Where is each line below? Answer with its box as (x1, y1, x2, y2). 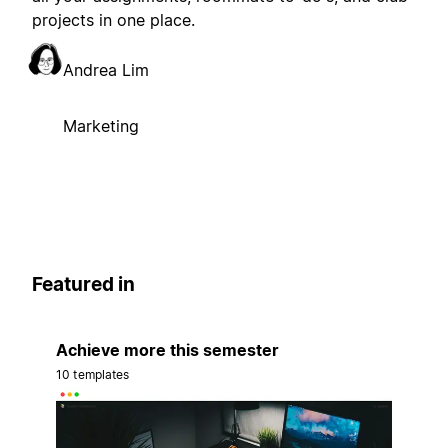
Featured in (32, 273, 135, 297)
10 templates (56, 366, 130, 382)
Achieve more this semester (56, 339, 279, 360)
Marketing (63, 116, 139, 137)
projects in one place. (32, 10, 195, 31)
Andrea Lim (63, 60, 149, 81)
